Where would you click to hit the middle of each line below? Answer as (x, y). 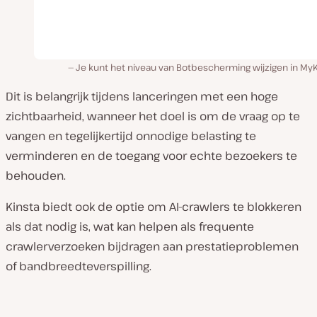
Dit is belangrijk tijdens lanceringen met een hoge (142, 96)
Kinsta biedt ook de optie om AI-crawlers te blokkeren (154, 207)
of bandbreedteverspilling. (79, 266)
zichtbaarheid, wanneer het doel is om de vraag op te (153, 116)
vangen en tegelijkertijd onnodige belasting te (131, 136)
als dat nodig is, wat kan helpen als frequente (130, 226)
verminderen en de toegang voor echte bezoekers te (151, 156)
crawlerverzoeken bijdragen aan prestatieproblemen (152, 246)
